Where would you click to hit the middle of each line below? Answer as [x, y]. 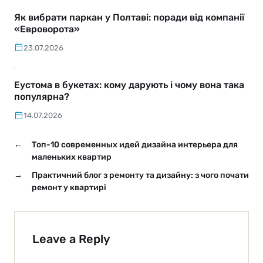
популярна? [42, 97]
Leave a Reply [71, 239]
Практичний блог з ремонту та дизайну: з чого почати [140, 176]
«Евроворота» [47, 29]
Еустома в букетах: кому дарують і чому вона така [129, 85]
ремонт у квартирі [69, 188]
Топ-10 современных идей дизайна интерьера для [135, 145]
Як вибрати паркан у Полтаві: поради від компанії [129, 17]
